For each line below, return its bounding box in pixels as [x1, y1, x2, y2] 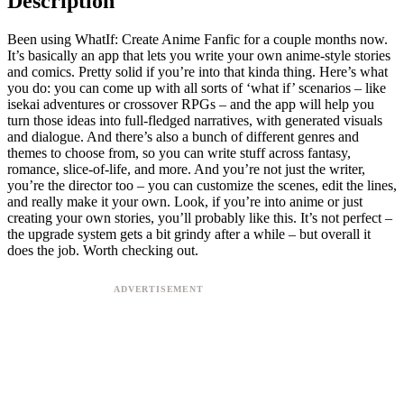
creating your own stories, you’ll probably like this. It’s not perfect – [7, 209, 392, 225]
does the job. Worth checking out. [7, 242, 198, 258]
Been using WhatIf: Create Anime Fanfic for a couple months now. [7, 31, 388, 47]
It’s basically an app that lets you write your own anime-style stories [7, 47, 390, 63]
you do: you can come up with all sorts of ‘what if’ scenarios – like [7, 79, 386, 96]
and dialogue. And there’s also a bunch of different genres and [7, 128, 359, 144]
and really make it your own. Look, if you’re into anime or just [7, 193, 363, 209]
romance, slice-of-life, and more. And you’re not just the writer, [7, 161, 365, 177]
